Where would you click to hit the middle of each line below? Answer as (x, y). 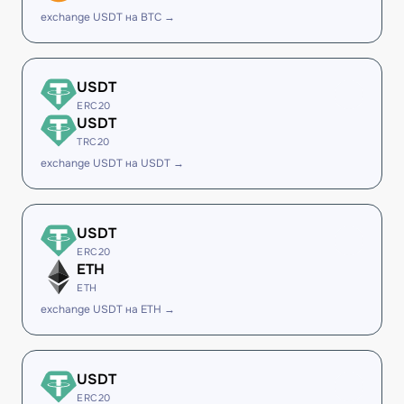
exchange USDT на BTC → (108, 17)
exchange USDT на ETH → (108, 309)
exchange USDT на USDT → (112, 163)
